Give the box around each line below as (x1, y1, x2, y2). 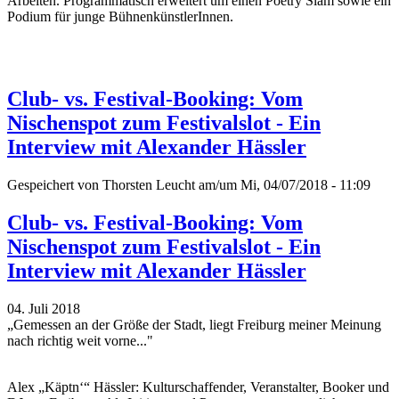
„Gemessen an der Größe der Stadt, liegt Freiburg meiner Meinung (7, 316, 381, 332)
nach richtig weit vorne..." (7, 332, 153, 348)
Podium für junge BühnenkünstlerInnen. (7, 8, 233, 24)
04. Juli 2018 (7, 300, 80, 316)
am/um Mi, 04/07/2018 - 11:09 (195, 176, 370, 192)
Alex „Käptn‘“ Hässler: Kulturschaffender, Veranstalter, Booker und (7, 379, 389, 395)
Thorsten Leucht (102, 176, 195, 192)
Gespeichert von (7, 176, 102, 192)
